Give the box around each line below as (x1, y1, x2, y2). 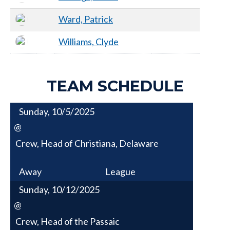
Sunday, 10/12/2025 (18, 183, 100, 195)
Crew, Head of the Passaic (15, 215, 120, 227)
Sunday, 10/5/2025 (18, 105, 94, 117)
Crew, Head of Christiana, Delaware (15, 137, 159, 149)
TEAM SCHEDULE (46, 76, 184, 95)
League (105, 165, 136, 177)
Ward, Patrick (59, 13, 113, 25)
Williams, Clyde (59, 35, 119, 47)
